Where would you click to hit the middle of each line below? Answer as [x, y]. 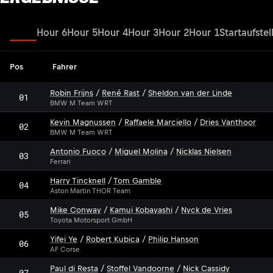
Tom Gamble [137, 180]
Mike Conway [76, 210]
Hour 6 [52, 32]
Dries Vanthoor [228, 122]
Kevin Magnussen [83, 122]
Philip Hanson [173, 239]
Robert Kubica [113, 239]
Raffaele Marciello [158, 122]
